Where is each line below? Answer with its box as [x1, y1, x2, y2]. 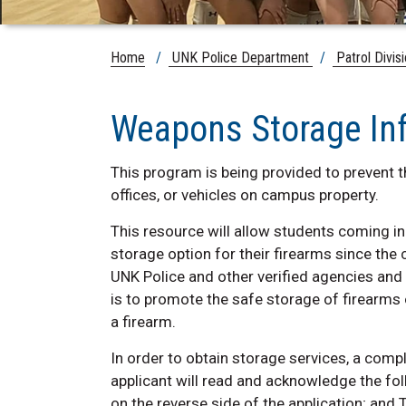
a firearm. [111, 312, 176, 331]
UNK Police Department [169, 48, 313, 66]
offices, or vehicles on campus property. [111, 185, 379, 204]
